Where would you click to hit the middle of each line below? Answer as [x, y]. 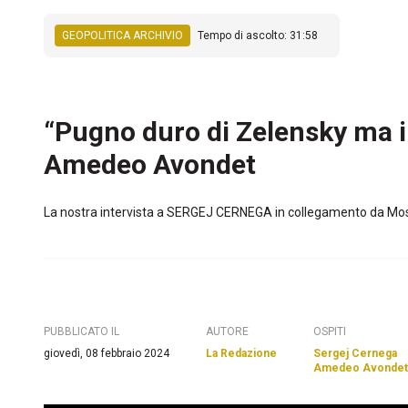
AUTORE [227, 331]
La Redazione [241, 353]
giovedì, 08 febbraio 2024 [107, 353]
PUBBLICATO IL [82, 331]
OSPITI [330, 331]
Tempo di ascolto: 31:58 [258, 36]
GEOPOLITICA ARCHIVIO [122, 36]
